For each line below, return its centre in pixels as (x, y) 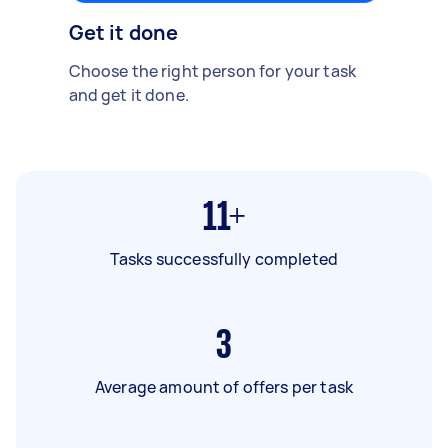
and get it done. (128, 94)
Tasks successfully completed (224, 258)
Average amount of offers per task (224, 386)
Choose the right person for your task (212, 70)
